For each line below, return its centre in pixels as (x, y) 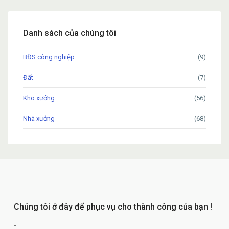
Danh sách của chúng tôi (70, 33)
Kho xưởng (39, 98)
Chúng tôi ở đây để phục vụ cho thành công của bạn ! (113, 207)
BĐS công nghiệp (49, 57)
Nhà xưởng (39, 118)
